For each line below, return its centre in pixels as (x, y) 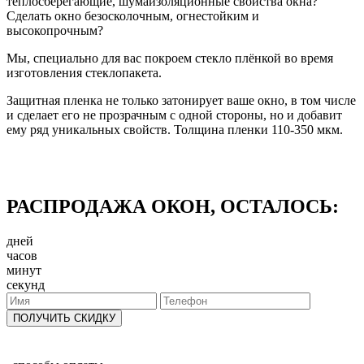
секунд (26, 284)
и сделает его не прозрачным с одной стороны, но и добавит (174, 115)
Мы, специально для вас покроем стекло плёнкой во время (170, 58)
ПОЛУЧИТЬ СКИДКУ (64, 318)
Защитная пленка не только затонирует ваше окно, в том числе (181, 100)
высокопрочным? (55, 30)
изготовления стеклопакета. (84, 72)
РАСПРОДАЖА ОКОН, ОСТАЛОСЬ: (173, 206)
